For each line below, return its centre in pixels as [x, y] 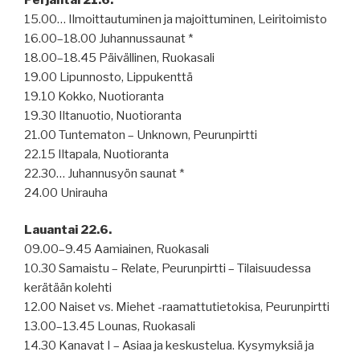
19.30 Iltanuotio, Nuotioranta [103, 115]
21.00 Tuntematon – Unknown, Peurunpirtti [141, 135]
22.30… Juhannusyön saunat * [104, 173]
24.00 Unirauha [66, 192]
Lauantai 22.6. [68, 230]
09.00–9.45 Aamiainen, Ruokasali [117, 250]
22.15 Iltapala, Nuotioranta [96, 154]
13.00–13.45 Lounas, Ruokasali [110, 327]
